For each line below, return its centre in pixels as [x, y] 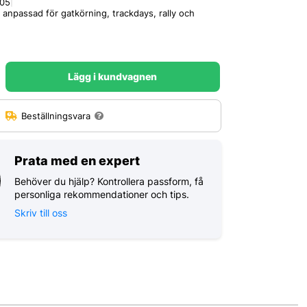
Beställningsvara [56, 116]
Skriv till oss [41, 212]
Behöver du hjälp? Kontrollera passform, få [109, 181]
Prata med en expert [77, 160]
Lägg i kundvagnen [113, 77]
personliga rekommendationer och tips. [102, 194]
